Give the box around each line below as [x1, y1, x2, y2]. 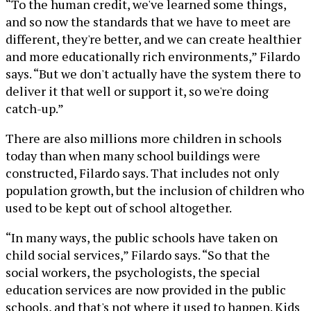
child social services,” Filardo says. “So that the [6, 246, 270, 264]
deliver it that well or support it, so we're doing [6, 83, 269, 100]
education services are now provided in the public [6, 281, 286, 299]
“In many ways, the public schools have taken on [6, 229, 278, 246]
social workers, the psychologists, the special [6, 264, 260, 281]
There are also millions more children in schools [6, 130, 282, 147]
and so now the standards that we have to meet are [6, 13, 291, 31]
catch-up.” [6, 100, 64, 117]
